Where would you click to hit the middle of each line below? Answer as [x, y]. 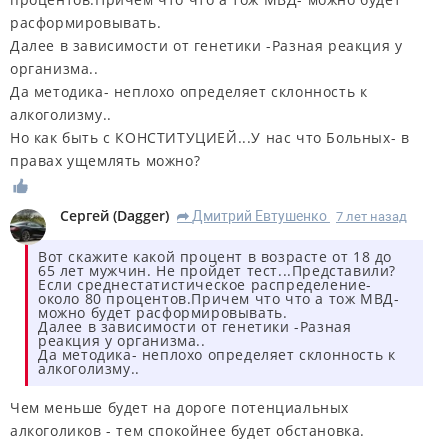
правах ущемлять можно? [105, 161]
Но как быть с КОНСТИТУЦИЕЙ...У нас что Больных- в [210, 138]
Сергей [84, 216]
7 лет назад [371, 217]
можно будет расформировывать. [163, 313]
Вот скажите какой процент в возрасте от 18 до [215, 257]
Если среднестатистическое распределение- [205, 285]
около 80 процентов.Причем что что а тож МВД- [219, 299]
